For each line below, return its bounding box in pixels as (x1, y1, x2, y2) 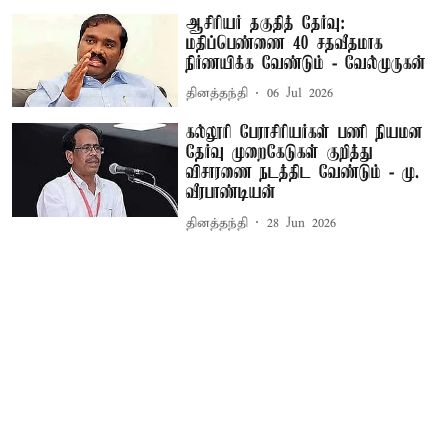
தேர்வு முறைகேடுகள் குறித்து (186, 143, 374, 164)
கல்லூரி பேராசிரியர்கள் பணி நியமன (186, 123, 424, 144)
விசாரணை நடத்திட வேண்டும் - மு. (186, 163, 420, 184)
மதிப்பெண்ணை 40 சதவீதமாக (186, 33, 384, 54)
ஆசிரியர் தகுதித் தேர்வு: (186, 13, 346, 34)
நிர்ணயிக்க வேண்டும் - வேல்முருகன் (186, 53, 427, 74)
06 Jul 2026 (267, 85, 334, 103)
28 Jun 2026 (267, 214, 337, 232)
